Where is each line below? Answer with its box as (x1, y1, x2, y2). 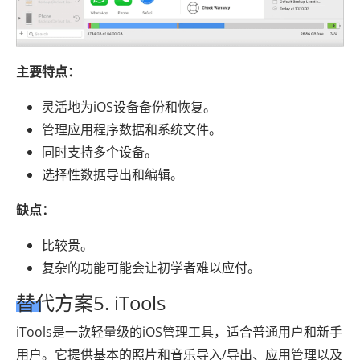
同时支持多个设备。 (42, 142, 157, 161)
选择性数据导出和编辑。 (42, 165, 183, 183)
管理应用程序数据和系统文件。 (42, 120, 222, 138)
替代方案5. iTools (16, 288, 166, 316)
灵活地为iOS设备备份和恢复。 (42, 97, 216, 116)
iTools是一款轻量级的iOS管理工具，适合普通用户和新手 (16, 322, 342, 341)
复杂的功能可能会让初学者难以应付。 (42, 258, 260, 276)
